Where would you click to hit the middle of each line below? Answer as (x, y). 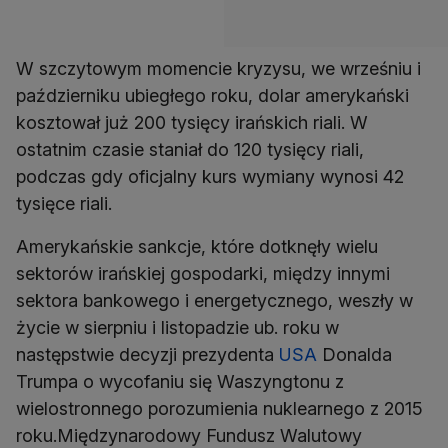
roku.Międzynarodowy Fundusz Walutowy (189, 435)
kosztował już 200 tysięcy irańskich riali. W (192, 122)
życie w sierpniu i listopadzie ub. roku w (177, 327)
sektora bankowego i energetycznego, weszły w (214, 300)
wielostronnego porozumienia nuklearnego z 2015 (219, 408)
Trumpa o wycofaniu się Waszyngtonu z (180, 381)
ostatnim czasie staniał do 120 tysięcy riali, (190, 149)
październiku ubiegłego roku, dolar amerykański (212, 95)
